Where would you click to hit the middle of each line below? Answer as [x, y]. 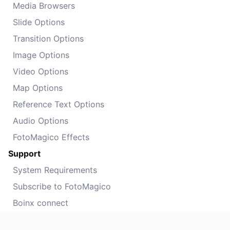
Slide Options [39, 22]
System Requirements [55, 170]
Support [24, 153]
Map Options [38, 88]
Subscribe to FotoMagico [62, 186]
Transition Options [48, 38]
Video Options [41, 71]
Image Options [41, 55]
